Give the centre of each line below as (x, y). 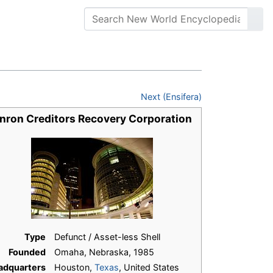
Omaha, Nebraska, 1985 (104, 252)
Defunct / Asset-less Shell (107, 237)
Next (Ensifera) (171, 97)
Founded (27, 252)
